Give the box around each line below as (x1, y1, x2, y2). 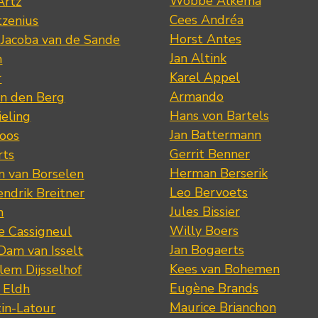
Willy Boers (169, 221, 238, 239)
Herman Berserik (169, 164, 268, 182)
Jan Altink (169, 49, 226, 67)
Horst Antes (169, 30, 241, 48)
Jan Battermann (169, 126, 261, 143)
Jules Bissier (169, 202, 240, 220)
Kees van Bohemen (169, 260, 280, 278)
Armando (169, 87, 224, 105)
